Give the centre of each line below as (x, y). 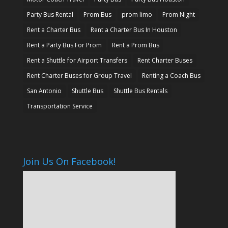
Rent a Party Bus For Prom (64, 45)
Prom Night (178, 15)
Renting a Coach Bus (171, 76)
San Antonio (44, 91)
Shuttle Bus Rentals (140, 91)
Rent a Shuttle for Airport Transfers (77, 61)
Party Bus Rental (50, 15)
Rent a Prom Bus (135, 45)
